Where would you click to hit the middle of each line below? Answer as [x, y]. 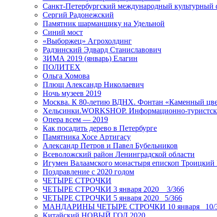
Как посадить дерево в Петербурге [100, 128]
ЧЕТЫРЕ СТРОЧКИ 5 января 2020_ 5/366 [112, 198]
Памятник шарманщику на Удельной [104, 24]
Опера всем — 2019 [75, 120]
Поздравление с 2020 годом [88, 172]
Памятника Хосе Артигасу [87, 137]
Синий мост [63, 32]
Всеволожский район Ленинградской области [119, 155]
